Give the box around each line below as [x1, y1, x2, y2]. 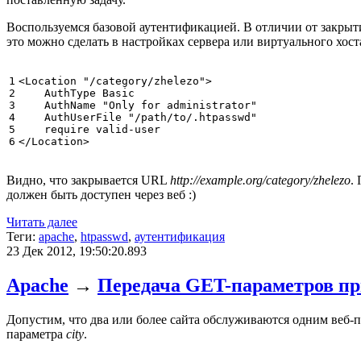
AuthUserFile [44, 111, 122, 124]
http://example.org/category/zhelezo [170, 173, 351, 188]
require [44, 123, 89, 136]
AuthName [44, 99, 96, 112]
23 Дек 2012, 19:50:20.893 [6, 244, 147, 259]
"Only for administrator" [102, 99, 257, 112]
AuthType [44, 87, 96, 100]
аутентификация [135, 230, 225, 244]
